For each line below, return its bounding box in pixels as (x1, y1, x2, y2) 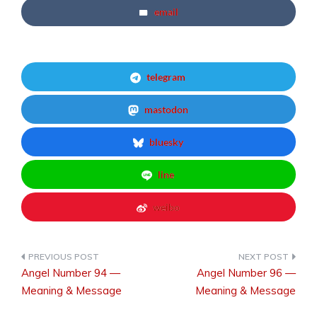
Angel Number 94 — (21, 266, 120, 279)
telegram (146, 71, 185, 83)
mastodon (144, 103, 188, 115)
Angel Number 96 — (197, 266, 296, 279)
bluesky (149, 136, 183, 148)
